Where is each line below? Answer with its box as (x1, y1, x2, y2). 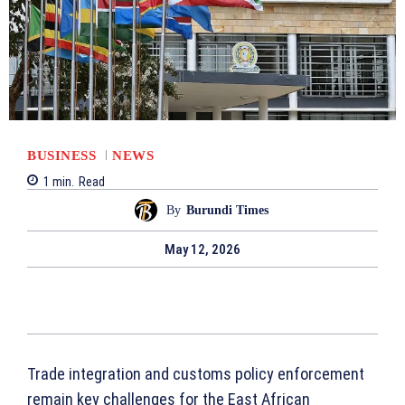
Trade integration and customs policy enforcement (27, 364, 364, 384)
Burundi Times (185, 202, 268, 217)
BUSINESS (27, 147, 96, 163)
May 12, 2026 (165, 241, 240, 259)
